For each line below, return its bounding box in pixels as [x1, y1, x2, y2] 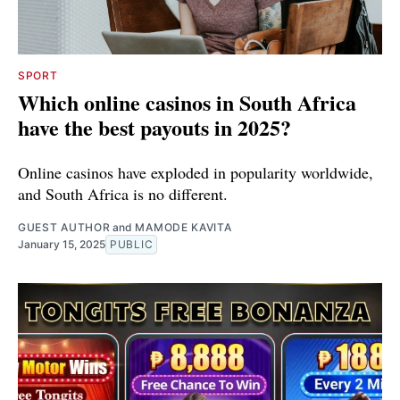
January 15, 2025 [18, 237, 105, 252]
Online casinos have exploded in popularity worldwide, [18, 162, 373, 184]
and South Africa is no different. [18, 183, 228, 205]
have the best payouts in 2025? [18, 112, 291, 144]
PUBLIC [110, 237, 154, 252]
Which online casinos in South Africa [18, 87, 356, 119]
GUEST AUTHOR [18, 221, 111, 235]
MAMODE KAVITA [135, 221, 232, 235]
